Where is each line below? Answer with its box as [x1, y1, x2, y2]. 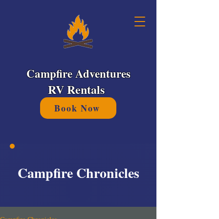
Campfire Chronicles [17, 163, 139, 183]
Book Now [54, 102, 100, 114]
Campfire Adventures [26, 65, 131, 82]
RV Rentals [48, 81, 109, 98]
